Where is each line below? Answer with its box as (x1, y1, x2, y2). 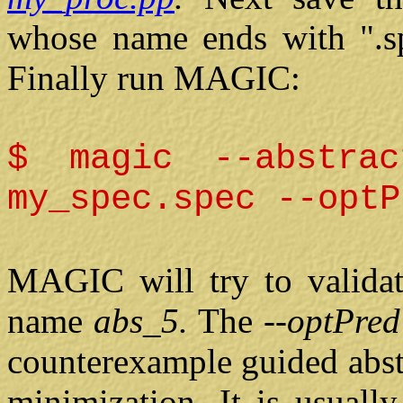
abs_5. (93, 301, 199, 341)
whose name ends (7, 18, 268, 58)
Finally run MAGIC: (7, 58, 300, 98)
